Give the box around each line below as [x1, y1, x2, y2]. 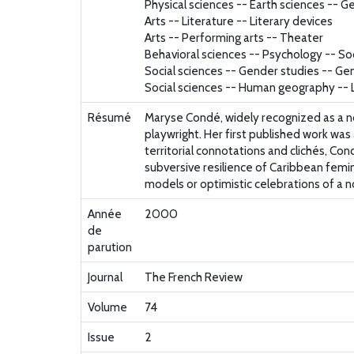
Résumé [88, 110, 131, 126]
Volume [88, 299, 127, 315]
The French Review [145, 269, 243, 285]
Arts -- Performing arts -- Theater [145, 30, 323, 46]
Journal [88, 269, 122, 285]
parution [88, 239, 132, 255]
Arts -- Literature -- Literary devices [145, 13, 333, 29]
